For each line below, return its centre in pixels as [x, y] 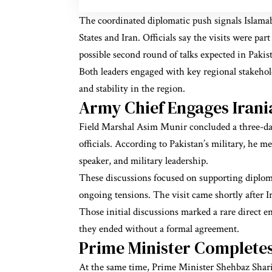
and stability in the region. [132, 88]
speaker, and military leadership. [144, 161]
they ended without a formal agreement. [159, 229]
